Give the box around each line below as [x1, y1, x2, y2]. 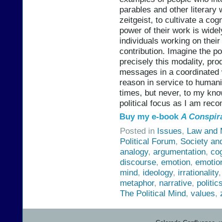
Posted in [120, 125, 157, 136]
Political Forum [120, 136, 175, 146]
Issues [157, 125, 182, 136]
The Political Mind [120, 188, 186, 198]
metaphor [120, 177, 154, 188]
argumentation [153, 146, 206, 157]
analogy [120, 146, 148, 157]
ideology [143, 167, 173, 177]
